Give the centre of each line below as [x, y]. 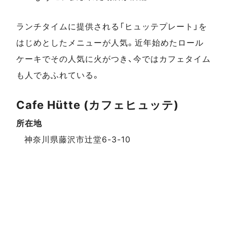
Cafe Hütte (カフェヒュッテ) [98, 105]
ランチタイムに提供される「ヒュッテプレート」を [112, 27]
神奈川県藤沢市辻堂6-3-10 [78, 140]
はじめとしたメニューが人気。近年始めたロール [110, 43]
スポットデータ [58, 127]
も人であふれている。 [58, 75]
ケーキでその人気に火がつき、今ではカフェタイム [113, 59]
